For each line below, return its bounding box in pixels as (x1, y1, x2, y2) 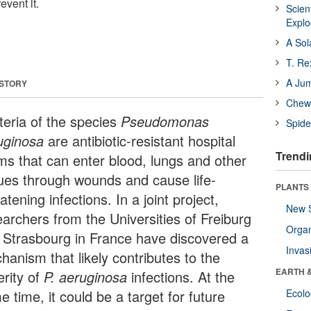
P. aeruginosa (44, 266, 128, 287)
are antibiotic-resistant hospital (44, 130, 236, 151)
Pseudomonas (121, 110, 210, 131)
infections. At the (127, 266, 235, 287)
